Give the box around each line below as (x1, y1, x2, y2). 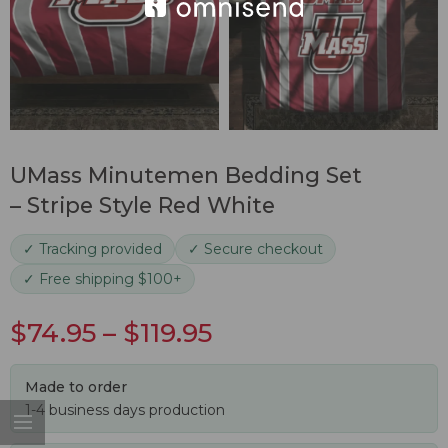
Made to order (25, 378, 127, 396)
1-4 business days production (25, 401, 225, 419)
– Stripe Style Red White (10, 192, 275, 218)
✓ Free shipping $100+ (23, 270, 182, 288)
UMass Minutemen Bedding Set (10, 162, 362, 188)
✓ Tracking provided (23, 240, 162, 258)
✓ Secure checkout (188, 240, 323, 258)
